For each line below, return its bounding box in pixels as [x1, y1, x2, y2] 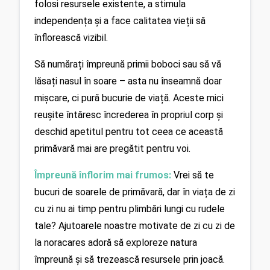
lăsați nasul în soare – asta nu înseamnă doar [34, 75, 222, 87]
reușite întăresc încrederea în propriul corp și [34, 108, 223, 121]
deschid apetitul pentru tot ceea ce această [34, 125, 223, 137]
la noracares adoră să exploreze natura [34, 236, 197, 248]
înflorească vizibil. [34, 31, 108, 43]
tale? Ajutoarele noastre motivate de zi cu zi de [34, 219, 235, 231]
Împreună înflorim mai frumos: [34, 169, 171, 181]
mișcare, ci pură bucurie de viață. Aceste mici [34, 92, 224, 104]
